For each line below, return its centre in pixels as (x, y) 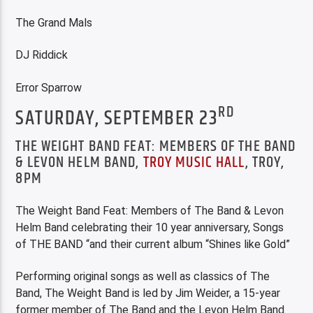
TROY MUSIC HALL (194, 163)
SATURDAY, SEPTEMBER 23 (117, 119)
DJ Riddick (42, 55)
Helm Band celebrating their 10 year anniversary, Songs (150, 227)
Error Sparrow (49, 87)
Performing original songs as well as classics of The (143, 277)
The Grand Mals (54, 22)
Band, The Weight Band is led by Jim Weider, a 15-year (148, 293)
